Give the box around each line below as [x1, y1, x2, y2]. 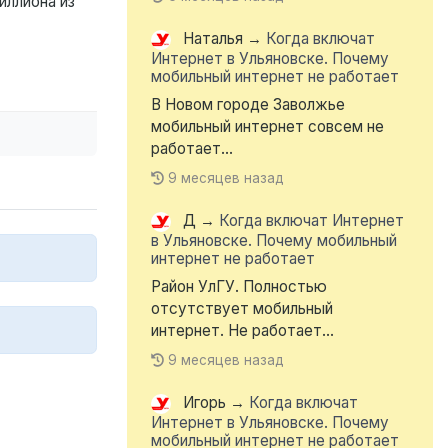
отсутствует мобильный [151, 299, 333, 319]
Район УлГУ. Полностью [151, 277, 327, 297]
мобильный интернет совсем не [151, 117, 384, 137]
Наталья [183, 29, 243, 49]
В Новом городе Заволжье [151, 95, 345, 115]
